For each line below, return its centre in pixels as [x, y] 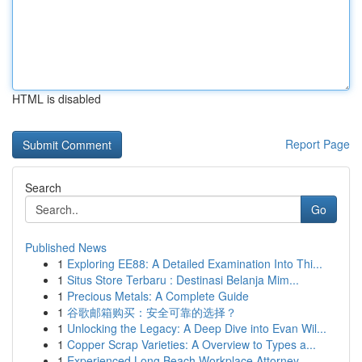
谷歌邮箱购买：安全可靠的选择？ [152, 312]
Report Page [318, 144]
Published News [66, 247]
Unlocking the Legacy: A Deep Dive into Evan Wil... [197, 328]
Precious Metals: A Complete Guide [158, 296]
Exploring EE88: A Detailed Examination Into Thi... [195, 263]
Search [43, 187]
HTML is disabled [57, 99]
